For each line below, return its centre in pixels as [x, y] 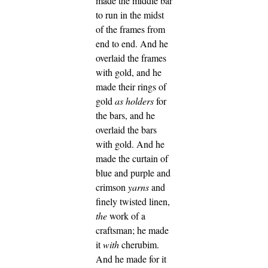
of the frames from [130, 29]
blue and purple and [133, 172]
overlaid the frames [131, 57]
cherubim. [139, 244]
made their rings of [131, 86]
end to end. [118, 43]
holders [140, 100]
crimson [112, 187]
